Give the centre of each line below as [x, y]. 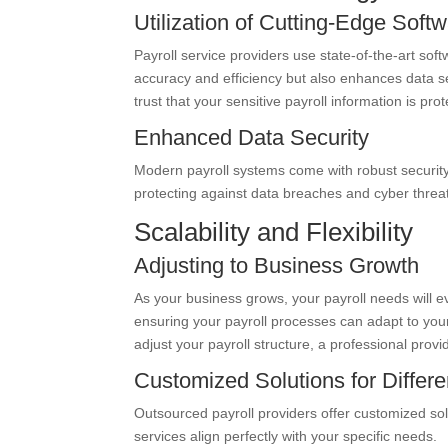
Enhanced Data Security [252, 137]
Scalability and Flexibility [274, 232]
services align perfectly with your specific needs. [286, 436]
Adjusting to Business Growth [277, 265]
